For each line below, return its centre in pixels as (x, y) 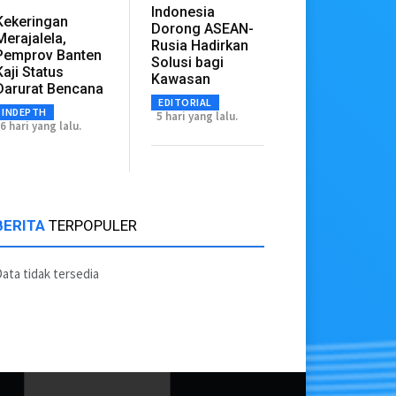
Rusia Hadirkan (200, 46)
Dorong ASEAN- (203, 29)
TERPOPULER (93, 226)
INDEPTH (24, 112)
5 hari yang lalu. (198, 117)
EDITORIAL (185, 103)
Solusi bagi (188, 63)
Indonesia (183, 12)
